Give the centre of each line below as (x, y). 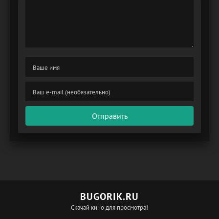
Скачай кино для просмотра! (109, 208)
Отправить (109, 116)
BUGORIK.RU (109, 197)
